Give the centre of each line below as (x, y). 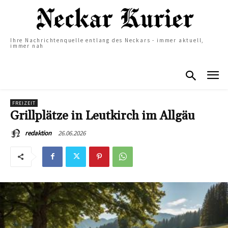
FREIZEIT (24, 103)
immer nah (27, 46)
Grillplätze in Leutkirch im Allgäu (103, 116)
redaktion (38, 133)
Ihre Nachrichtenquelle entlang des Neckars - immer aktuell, (107, 40)
